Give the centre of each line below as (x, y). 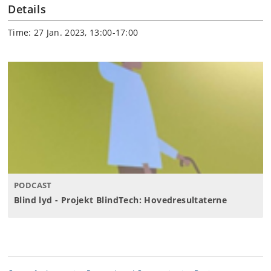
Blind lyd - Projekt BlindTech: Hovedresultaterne (121, 200)
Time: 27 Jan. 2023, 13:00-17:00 (73, 33)
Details (27, 9)
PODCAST (33, 185)
